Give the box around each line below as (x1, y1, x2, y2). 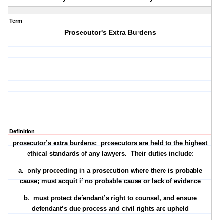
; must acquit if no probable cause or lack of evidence (37, 177, 201, 185)
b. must (23, 194, 51, 202)
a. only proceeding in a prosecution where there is (18, 167, 175, 175)
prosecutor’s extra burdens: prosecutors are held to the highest (13, 139, 208, 147)
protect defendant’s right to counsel (50, 194, 159, 202)
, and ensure (159, 194, 197, 202)
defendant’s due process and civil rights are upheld (31, 205, 189, 213)
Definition (9, 128, 35, 135)
